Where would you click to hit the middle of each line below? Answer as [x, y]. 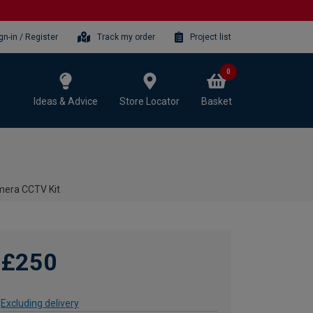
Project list [211, 37]
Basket [217, 101]
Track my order [126, 37]
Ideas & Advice [66, 101]
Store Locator [150, 101]
